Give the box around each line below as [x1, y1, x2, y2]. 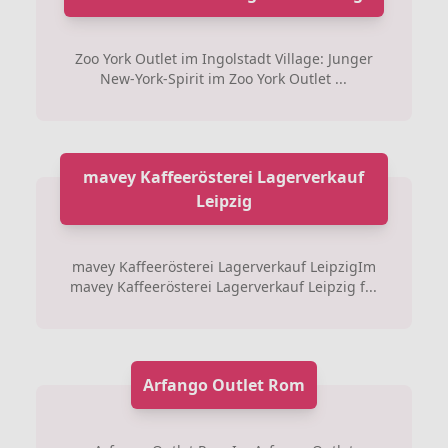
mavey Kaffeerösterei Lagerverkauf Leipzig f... [70, 276, 378, 296]
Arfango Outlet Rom [142, 373, 305, 396]
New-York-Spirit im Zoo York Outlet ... [100, 68, 348, 88]
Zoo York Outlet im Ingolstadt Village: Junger [74, 48, 373, 68]
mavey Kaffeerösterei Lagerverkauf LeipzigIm [71, 256, 376, 276]
